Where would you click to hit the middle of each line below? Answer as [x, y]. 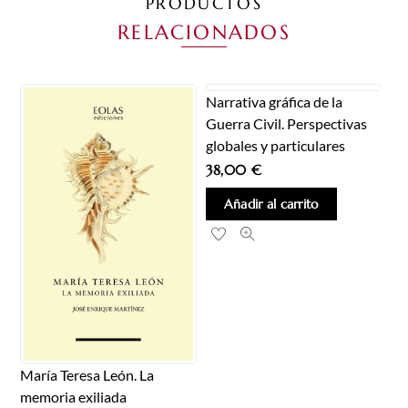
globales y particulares [275, 146]
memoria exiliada [74, 397]
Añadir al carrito [271, 204]
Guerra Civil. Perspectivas [286, 124]
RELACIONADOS [204, 31]
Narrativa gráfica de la [274, 102]
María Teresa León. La [87, 375]
